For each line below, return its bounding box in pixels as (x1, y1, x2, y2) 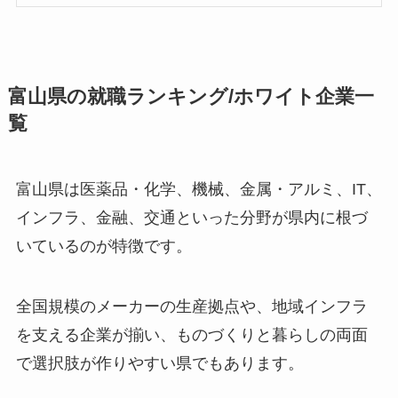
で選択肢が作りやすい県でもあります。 (15, 354, 304, 372)
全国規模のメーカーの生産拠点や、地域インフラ (15, 297, 368, 315)
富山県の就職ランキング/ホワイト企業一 (7, 85, 374, 107)
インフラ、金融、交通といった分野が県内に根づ (15, 208, 368, 227)
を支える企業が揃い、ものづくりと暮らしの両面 (15, 325, 368, 344)
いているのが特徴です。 (15, 236, 192, 255)
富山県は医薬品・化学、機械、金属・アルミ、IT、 (15, 179, 382, 198)
